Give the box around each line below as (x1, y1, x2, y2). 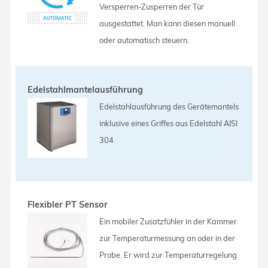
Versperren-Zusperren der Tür (99, 1, 205, 11)
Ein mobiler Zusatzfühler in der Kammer (99, 216, 237, 226)
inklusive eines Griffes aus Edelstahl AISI (99, 118, 238, 128)
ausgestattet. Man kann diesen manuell (99, 18, 236, 28)
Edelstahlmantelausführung (28, 84, 144, 95)
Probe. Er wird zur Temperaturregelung (99, 249, 237, 260)
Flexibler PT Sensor (28, 199, 108, 210)
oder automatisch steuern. (99, 35, 190, 45)
